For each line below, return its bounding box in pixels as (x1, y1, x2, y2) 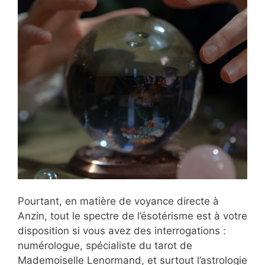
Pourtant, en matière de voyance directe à (18, 195, 219, 208)
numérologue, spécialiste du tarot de (18, 240, 192, 252)
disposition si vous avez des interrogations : (18, 225, 226, 237)
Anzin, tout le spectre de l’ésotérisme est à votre (18, 210, 247, 222)
